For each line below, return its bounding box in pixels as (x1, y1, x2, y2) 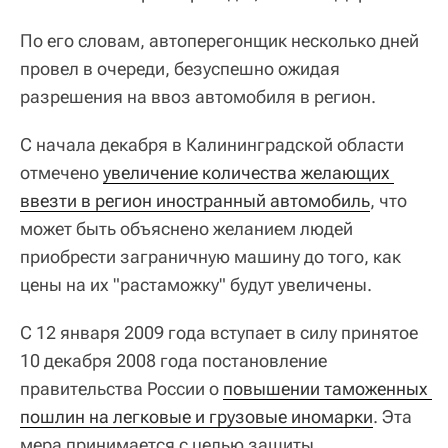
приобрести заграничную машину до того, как (20, 246, 401, 268)
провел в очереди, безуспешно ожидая (20, 58, 340, 80)
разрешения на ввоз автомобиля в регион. (20, 86, 376, 108)
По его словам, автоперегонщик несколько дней (20, 30, 419, 52)
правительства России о (20, 378, 223, 400)
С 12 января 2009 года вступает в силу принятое (20, 322, 418, 344)
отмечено (20, 162, 103, 184)
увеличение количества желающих (103, 162, 390, 184)
